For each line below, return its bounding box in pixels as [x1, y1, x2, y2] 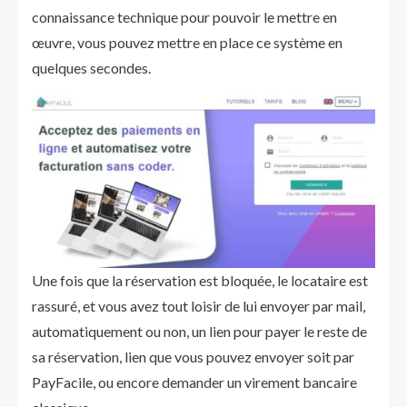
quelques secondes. [32, 59, 151, 76]
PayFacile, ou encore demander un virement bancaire [32, 373, 357, 391]
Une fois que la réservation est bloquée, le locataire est [32, 272, 368, 289]
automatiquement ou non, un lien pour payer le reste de [32, 323, 367, 340]
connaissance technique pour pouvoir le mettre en [32, 8, 337, 25]
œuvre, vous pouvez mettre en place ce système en [32, 34, 342, 51]
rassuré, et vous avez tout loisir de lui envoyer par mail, [32, 297, 365, 314]
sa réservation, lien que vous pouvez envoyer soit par [32, 348, 354, 365]
